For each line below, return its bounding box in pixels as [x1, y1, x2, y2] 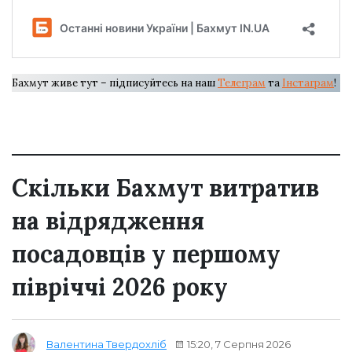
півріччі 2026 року [12, 272, 228, 302]
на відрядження [12, 206, 204, 236]
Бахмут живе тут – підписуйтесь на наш [12, 76, 218, 90]
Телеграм [218, 76, 266, 90]
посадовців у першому [12, 239, 280, 269]
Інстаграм [282, 76, 334, 90]
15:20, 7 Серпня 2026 [185, 337, 291, 350]
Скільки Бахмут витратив [12, 173, 319, 203]
